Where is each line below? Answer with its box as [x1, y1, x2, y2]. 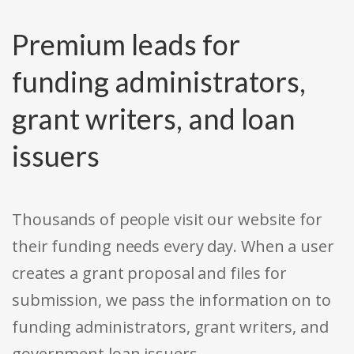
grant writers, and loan [12, 101, 296, 137]
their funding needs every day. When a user [12, 235, 334, 258]
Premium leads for [12, 27, 240, 62]
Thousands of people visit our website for [12, 209, 322, 231]
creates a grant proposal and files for [12, 262, 288, 284]
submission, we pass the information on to [12, 289, 331, 311]
